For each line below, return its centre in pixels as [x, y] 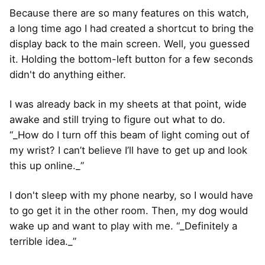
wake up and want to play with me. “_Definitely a [123, 226]
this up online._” [47, 166]
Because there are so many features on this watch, [129, 13]
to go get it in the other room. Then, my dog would [129, 211]
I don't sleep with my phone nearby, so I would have [131, 195]
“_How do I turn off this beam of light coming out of [130, 135]
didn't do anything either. [68, 75]
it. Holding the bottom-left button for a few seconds [131, 59]
